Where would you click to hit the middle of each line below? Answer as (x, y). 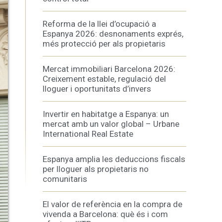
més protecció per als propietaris (104, 44)
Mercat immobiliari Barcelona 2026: (109, 69)
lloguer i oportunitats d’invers (97, 89)
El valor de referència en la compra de (112, 204)
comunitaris (65, 179)
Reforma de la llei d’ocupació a (99, 24)
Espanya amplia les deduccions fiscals (114, 159)
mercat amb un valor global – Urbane (111, 124)
